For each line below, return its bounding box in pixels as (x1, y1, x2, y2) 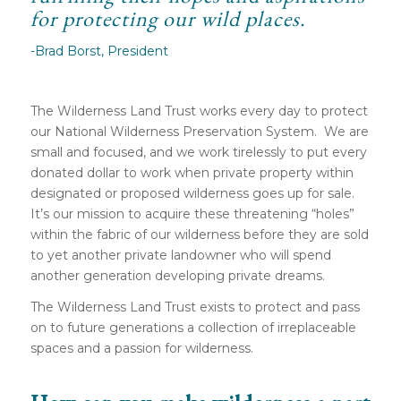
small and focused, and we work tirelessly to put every (30, 143, 367, 160)
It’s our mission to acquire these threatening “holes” (30, 205, 354, 222)
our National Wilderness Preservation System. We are (30, 123, 369, 140)
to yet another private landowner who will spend (30, 246, 331, 263)
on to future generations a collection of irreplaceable (30, 319, 356, 336)
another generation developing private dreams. (30, 267, 325, 284)
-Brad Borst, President (30, 42, 168, 59)
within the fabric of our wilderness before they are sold (30, 226, 369, 243)
